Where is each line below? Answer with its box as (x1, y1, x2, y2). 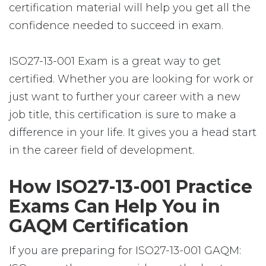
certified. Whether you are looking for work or (9, 72, 254, 85)
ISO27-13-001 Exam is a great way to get (9, 55, 221, 68)
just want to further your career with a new (9, 90, 240, 103)
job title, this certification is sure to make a (9, 108, 236, 121)
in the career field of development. (9, 144, 194, 157)
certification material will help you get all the (9, 1, 251, 14)
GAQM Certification (9, 215, 189, 237)
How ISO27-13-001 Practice (9, 176, 252, 198)
